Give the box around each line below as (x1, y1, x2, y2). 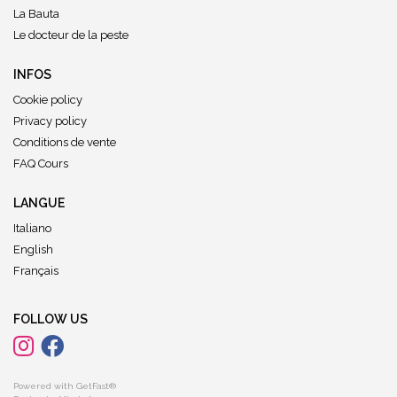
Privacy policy (13, 114, 87, 128)
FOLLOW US (13, 312, 88, 326)
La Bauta (13, 7, 59, 20)
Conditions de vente (13, 136, 116, 149)
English (13, 243, 53, 256)
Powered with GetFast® (13, 381, 116, 391)
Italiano (13, 222, 51, 235)
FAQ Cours (13, 157, 68, 170)
